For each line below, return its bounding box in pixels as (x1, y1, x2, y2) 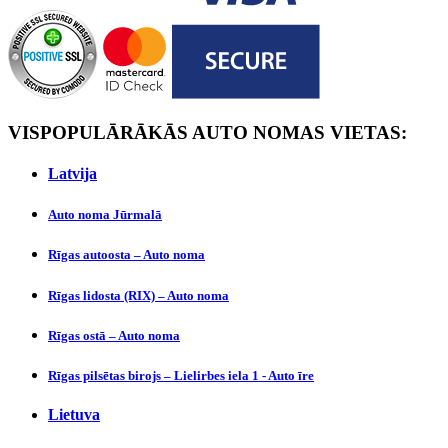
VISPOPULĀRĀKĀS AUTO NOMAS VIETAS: (8, 121, 407, 143)
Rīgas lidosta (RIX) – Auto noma (48, 287, 229, 303)
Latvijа (48, 165, 97, 183)
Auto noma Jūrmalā (48, 207, 162, 223)
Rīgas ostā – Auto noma (48, 327, 180, 343)
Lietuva (48, 406, 100, 424)
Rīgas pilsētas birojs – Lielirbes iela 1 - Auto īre (48, 367, 314, 383)
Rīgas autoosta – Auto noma (48, 247, 205, 263)
